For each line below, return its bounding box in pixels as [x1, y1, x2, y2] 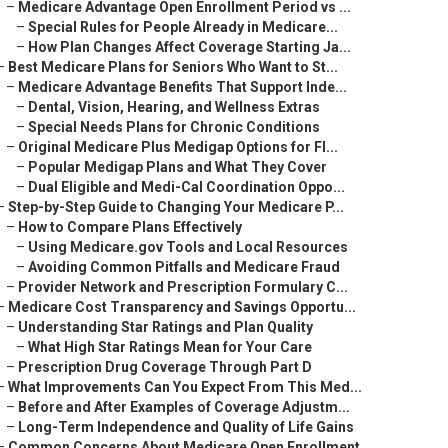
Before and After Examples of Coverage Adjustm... [18, 399, 350, 415]
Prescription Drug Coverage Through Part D [18, 359, 312, 375]
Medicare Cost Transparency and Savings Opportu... [8, 299, 356, 315]
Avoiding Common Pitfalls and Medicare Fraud [28, 259, 340, 275]
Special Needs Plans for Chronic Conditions [28, 119, 320, 135]
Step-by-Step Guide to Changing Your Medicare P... [8, 199, 344, 215]
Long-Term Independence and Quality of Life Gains [18, 419, 354, 435]
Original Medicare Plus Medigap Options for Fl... [18, 139, 338, 155]
